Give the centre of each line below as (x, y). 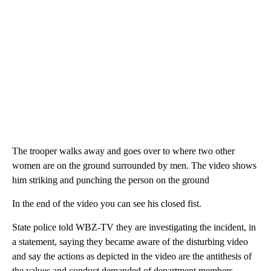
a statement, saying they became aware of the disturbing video (130, 241)
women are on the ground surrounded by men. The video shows (134, 165)
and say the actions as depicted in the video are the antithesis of (132, 256)
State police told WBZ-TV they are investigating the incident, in (134, 227)
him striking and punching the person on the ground (111, 180)
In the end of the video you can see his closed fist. (107, 203)
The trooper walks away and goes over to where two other (123, 151)
